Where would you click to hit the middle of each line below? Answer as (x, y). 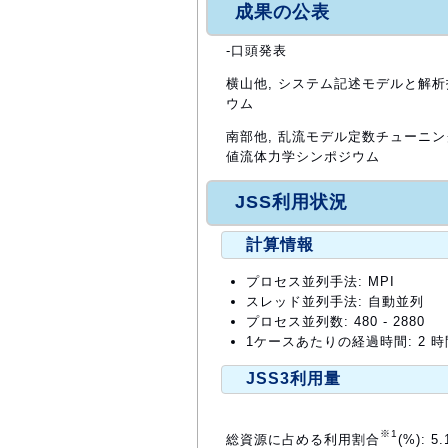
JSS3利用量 (293, 379)
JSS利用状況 (291, 202)
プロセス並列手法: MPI (320, 282)
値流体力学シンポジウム (303, 156)
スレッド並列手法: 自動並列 (335, 302)
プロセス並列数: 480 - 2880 (335, 322)
